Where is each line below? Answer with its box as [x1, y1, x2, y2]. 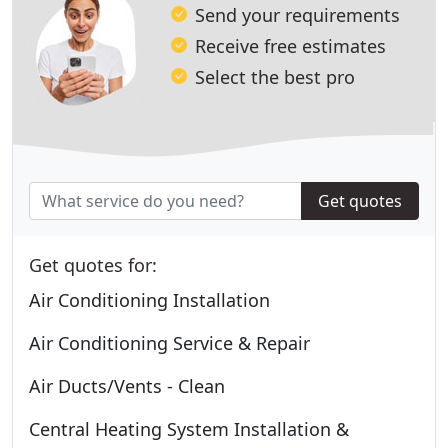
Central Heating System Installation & [29, 416, 349, 441]
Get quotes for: [29, 252, 157, 277]
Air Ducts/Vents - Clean [29, 373, 225, 398]
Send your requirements [195, 2, 400, 27]
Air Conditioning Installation [29, 287, 270, 312]
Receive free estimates [195, 33, 386, 58]
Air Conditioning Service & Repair [29, 330, 310, 355]
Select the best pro [195, 64, 355, 89]
